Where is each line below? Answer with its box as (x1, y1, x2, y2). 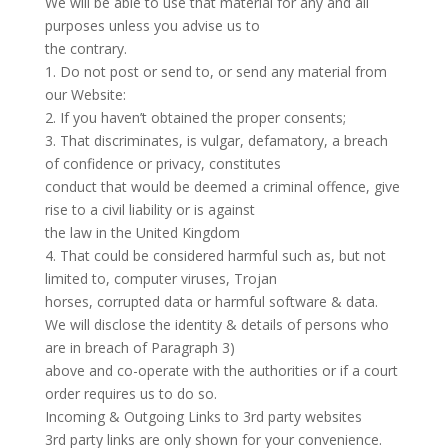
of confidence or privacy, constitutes (44, 154, 281, 173)
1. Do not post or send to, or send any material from (44, 62, 387, 81)
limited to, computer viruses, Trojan (44, 269, 277, 288)
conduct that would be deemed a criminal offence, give (44, 177, 400, 196)
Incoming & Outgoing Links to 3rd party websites (44, 407, 362, 426)
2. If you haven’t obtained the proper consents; (44, 108, 346, 127)
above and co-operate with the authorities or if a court (44, 361, 398, 380)
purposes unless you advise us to (44, 16, 260, 35)
